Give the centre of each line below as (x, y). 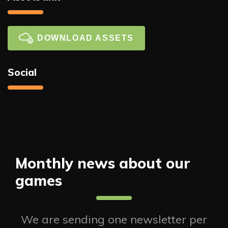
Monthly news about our (103, 163)
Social (22, 72)
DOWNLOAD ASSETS (85, 38)
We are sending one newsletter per (114, 220)
